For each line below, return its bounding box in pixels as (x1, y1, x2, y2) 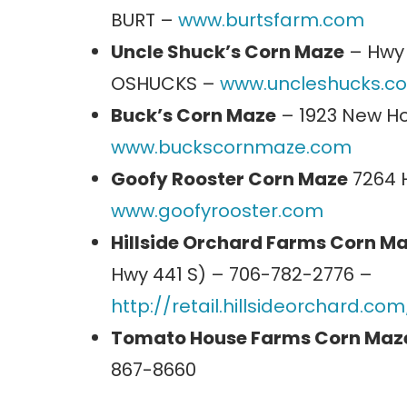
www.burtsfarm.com (178, 7, 364, 34)
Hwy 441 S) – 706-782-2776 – (111, 262, 372, 288)
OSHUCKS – (111, 71, 220, 97)
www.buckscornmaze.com (111, 134, 352, 161)
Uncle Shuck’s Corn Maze (111, 39, 344, 65)
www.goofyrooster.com (111, 198, 323, 224)
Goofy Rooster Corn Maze (111, 166, 348, 193)
